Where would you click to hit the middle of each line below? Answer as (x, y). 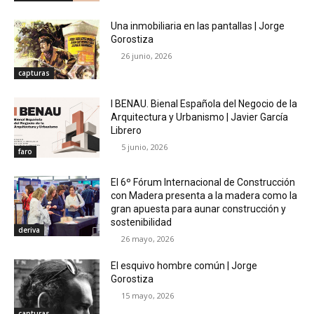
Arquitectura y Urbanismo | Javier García (200, 117)
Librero (127, 131)
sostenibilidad (142, 222)
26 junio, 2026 (147, 55)
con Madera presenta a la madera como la (204, 195)
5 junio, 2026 (145, 147)
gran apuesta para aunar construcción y (199, 209)
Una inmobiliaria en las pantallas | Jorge (198, 26)
